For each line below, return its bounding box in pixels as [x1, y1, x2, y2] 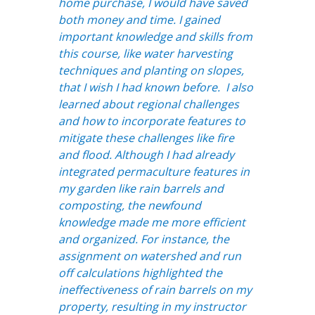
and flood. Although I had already [58, 147, 234, 163]
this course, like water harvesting [58, 46, 233, 62]
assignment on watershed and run [58, 248, 241, 264]
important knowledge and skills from [58, 29, 252, 45]
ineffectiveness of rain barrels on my [58, 282, 252, 298]
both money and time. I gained [58, 12, 220, 28]
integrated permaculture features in [58, 164, 250, 180]
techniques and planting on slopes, [58, 63, 244, 79]
